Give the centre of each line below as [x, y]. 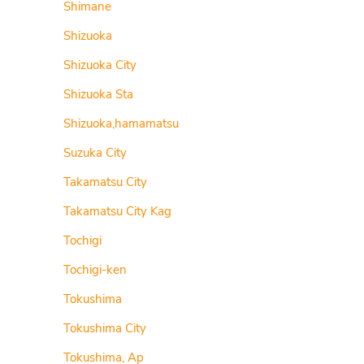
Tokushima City [105, 328]
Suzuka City [95, 153]
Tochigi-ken [95, 270]
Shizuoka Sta [99, 94]
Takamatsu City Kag [118, 211]
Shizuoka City [100, 65]
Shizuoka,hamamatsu [121, 123]
